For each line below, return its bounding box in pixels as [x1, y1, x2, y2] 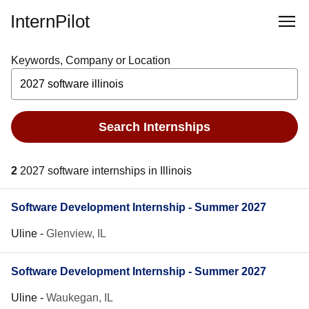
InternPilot [10, 11, 90, 32]
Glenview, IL [46, 228, 106, 239]
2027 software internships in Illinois [20, 165, 192, 177]
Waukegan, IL [46, 292, 113, 303]
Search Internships [99, 119, 210, 134]
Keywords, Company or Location [11, 54, 170, 66]
